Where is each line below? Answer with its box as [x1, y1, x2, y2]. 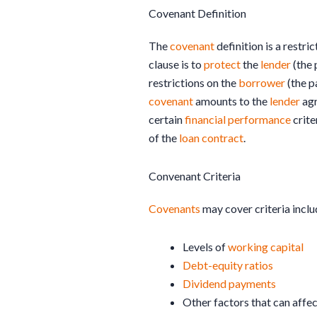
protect [204, 57, 241, 71]
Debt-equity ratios [183, 258, 273, 272]
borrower [238, 76, 285, 90]
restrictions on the [149, 76, 238, 90]
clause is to [149, 57, 204, 71]
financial [185, 113, 226, 127]
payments [229, 277, 276, 291]
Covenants [149, 202, 200, 216]
